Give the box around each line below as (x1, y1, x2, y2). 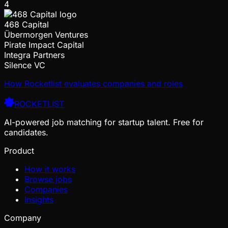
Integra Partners (4, 49, 65, 60)
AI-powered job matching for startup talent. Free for (4, 117, 204, 127)
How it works (24, 163, 75, 174)
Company (4, 212, 41, 223)
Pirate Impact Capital (4, 39, 84, 50)
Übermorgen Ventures (4, 29, 88, 40)
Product (4, 145, 34, 156)
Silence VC (4, 60, 45, 70)
